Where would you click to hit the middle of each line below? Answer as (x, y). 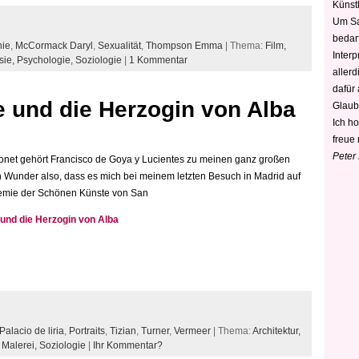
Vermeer (192, 331)
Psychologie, (46, 60)
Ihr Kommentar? (128, 346)
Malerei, (20, 346)
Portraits (87, 331)
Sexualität (119, 45)
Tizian (123, 331)
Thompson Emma (184, 45)
